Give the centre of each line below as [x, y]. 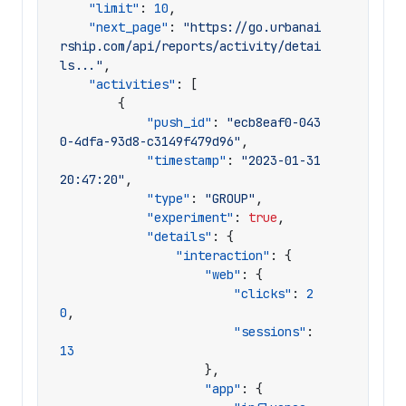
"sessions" [270, 332]
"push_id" [179, 122]
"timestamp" [187, 160]
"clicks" [263, 294]
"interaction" [223, 256]
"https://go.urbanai [252, 27]
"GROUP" [230, 198]
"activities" [132, 84]
